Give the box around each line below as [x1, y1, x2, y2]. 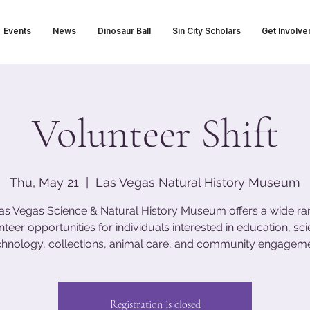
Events [3, 26, 31, 36]
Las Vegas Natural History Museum [95, 175, 300, 190]
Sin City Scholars [172, 26, 241, 36]
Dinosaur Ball [97, 26, 151, 36]
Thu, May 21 [10, 175, 79, 190]
